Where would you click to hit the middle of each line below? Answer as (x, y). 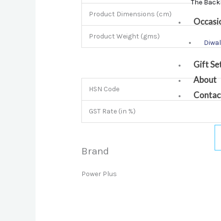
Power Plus (99, 174)
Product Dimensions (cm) (130, 14)
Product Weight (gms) (125, 37)
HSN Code (104, 89)
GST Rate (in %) (112, 111)
